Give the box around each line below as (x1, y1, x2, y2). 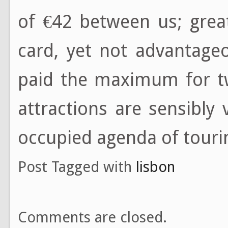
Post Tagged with (18, 158, 136, 176)
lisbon (136, 158, 175, 176)
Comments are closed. (18, 208, 167, 226)
